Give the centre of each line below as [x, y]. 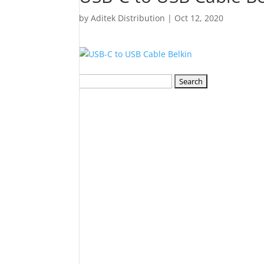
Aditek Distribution [128, 18]
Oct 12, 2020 [199, 18]
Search [92, 80]
